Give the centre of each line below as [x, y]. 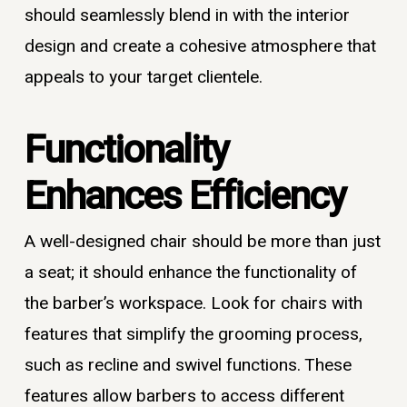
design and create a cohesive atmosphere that [200, 46]
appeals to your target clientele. [143, 77]
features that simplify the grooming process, [193, 335]
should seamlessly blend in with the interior [187, 15]
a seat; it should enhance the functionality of [190, 273]
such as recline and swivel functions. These [188, 366]
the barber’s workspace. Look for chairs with [193, 304]
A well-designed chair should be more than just [202, 242]
